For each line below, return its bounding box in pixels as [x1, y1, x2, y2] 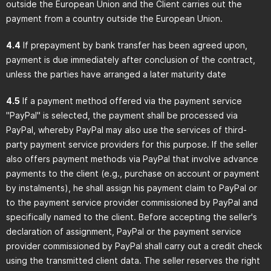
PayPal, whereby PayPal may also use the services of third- [6, 125, 247, 135]
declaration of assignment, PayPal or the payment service [6, 226, 241, 237]
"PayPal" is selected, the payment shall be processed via [6, 110, 238, 120]
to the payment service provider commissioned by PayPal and [6, 197, 258, 207]
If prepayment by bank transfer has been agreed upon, [21, 40, 247, 50]
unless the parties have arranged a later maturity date [6, 69, 226, 79]
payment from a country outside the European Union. [6, 13, 223, 24]
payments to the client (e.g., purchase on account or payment [6, 168, 260, 178]
